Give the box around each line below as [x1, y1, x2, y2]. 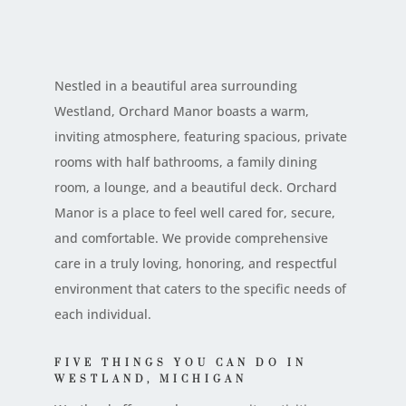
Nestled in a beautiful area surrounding [54, 76, 298, 94]
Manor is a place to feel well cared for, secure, [54, 203, 336, 221]
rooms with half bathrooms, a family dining [54, 152, 318, 170]
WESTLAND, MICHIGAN [54, 372, 248, 386]
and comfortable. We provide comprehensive [54, 228, 329, 246]
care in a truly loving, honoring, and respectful [54, 254, 338, 272]
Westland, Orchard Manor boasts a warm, [54, 101, 310, 120]
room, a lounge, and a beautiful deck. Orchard [54, 178, 338, 196]
